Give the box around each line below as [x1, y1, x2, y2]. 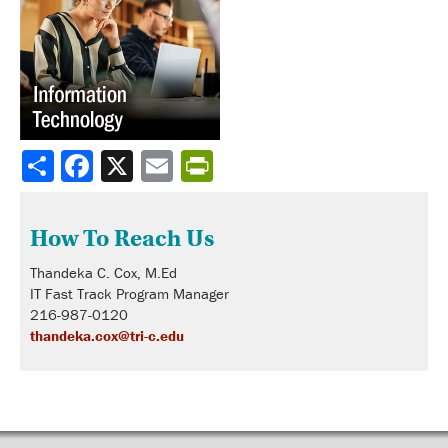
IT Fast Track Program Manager [30, 283, 229, 303]
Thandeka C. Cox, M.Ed [30, 262, 177, 282]
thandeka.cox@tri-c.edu [30, 325, 184, 345]
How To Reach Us [30, 223, 214, 252]
